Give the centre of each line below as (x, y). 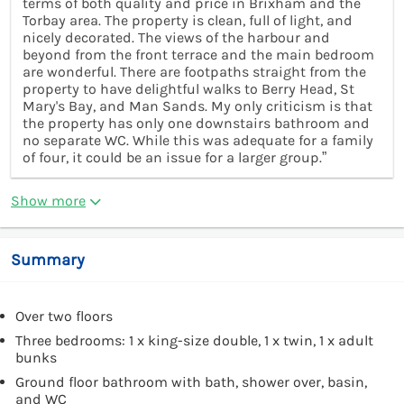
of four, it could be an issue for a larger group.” (174, 157)
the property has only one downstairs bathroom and (196, 123)
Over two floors (64, 316)
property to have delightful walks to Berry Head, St (188, 88)
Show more (48, 200)
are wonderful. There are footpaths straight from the (194, 71)
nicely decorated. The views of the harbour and (176, 37)
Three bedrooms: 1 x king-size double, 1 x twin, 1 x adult (194, 340)
